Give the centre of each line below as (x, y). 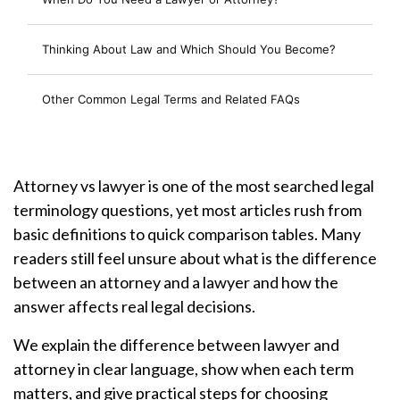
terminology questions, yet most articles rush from (187, 210)
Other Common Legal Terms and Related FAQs (171, 99)
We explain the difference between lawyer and (176, 345)
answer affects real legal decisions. (134, 306)
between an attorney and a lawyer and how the (176, 282)
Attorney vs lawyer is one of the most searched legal (194, 186)
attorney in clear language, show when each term (183, 369)
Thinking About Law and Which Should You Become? (189, 49)
